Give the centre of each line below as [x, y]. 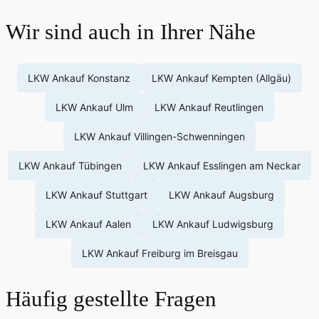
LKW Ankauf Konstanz [79, 78]
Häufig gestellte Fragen [111, 299]
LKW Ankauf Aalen [88, 224]
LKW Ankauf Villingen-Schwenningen [159, 136]
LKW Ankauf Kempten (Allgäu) [221, 78]
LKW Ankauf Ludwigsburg [213, 224]
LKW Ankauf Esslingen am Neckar [222, 165]
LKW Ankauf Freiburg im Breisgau [159, 253]
